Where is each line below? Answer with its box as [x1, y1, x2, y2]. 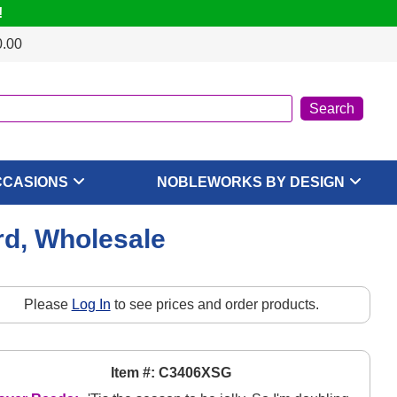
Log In [71, 297, 111, 313]
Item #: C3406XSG [111, 365, 232, 381]
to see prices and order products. [110, 297, 319, 313]
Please [23, 297, 72, 313]
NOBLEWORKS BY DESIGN [156, 175, 345, 190]
